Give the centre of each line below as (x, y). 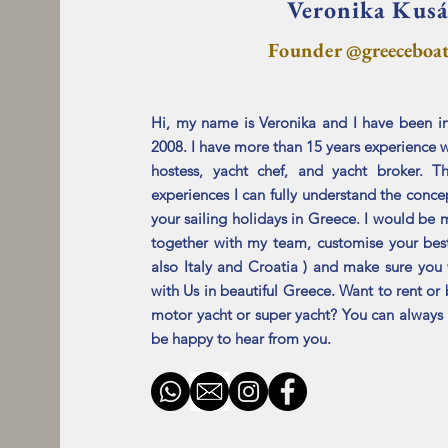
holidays (259, 218)
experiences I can (210, 194)
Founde (301, 50)
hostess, (182, 170)
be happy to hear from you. (243, 338)
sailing (206, 218)
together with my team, (234, 242)
